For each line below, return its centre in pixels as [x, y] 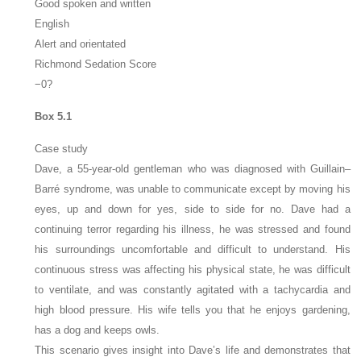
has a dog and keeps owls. [98, 330]
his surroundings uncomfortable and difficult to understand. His [193, 250]
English [52, 23]
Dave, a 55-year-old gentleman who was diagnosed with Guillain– [193, 169]
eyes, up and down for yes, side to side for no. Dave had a [193, 210]
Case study [62, 149]
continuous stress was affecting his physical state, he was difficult [193, 270]
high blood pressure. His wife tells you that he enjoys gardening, [193, 310]
